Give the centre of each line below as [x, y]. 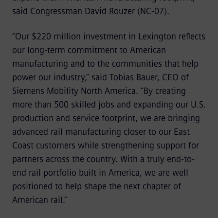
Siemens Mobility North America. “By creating [99, 91]
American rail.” [41, 200]
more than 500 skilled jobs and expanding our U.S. [109, 105]
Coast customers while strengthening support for [105, 145]
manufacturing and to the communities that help [105, 64]
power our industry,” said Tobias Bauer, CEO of [100, 77]
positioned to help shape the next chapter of [96, 186]
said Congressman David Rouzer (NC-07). [94, 11]
